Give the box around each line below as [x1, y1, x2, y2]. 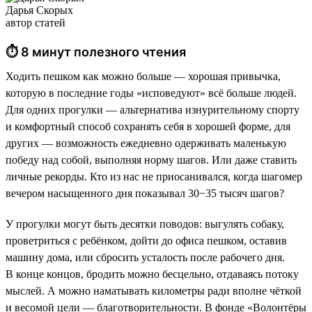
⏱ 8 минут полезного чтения [6, 44, 186, 59]
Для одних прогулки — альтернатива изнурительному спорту [6, 103, 299, 116]
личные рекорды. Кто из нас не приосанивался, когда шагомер [6, 170, 302, 182]
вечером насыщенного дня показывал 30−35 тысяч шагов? [6, 187, 284, 199]
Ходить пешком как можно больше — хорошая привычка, [6, 70, 281, 82]
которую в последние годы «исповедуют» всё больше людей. [6, 86, 297, 99]
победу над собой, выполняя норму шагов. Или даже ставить [6, 153, 297, 166]
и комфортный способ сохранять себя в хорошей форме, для [6, 120, 290, 132]
